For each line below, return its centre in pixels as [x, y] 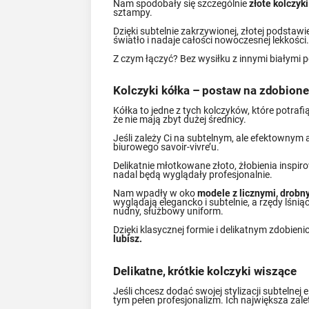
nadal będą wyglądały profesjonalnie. [193, 175]
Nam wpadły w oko [156, 193]
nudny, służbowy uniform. [169, 211]
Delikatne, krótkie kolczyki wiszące [205, 271]
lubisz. [128, 239]
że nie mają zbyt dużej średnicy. [180, 120]
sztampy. [133, 13]
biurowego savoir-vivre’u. [167, 147]
